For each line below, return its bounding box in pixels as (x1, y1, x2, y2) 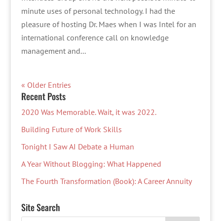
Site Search (21, 201, 60, 214)
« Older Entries (21, 80, 71, 90)
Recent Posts (21, 90, 66, 103)
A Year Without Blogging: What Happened (21, 159, 161, 169)
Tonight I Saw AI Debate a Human (21, 142, 134, 151)
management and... (21, 46, 86, 56)
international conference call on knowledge (21, 33, 169, 42)
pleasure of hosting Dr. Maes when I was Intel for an (21, 19, 196, 29)
